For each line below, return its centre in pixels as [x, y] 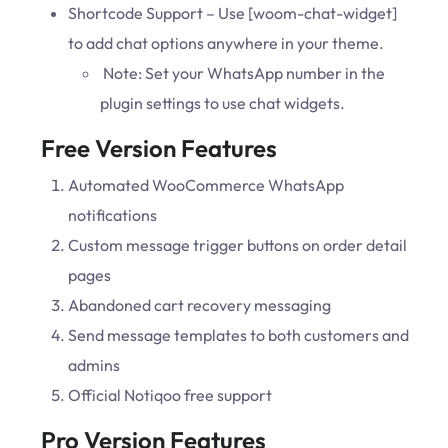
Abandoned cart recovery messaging [199, 305]
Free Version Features [156, 148]
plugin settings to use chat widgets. [222, 103]
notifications [112, 215]
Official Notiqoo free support [170, 395]
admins [94, 365]
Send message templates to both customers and [238, 335]
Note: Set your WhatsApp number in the [242, 73]
